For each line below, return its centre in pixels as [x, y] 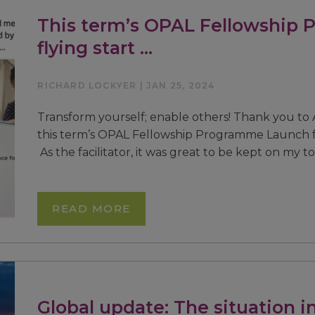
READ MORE [91, 208]
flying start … [95, 47]
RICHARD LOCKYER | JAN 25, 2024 [126, 85]
